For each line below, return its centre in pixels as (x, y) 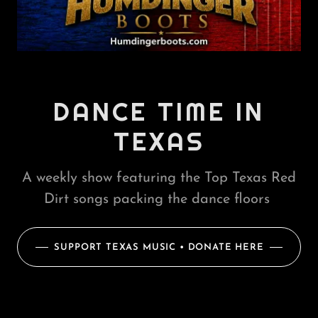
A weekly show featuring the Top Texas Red (159, 178)
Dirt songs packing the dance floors (159, 199)
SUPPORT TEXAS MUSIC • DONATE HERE (159, 247)
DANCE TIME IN (159, 111)
